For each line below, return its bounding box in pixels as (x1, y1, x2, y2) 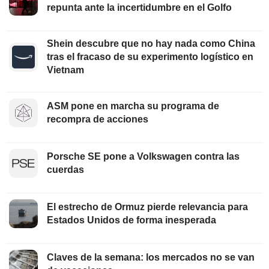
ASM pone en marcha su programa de (47, 101, 219, 112)
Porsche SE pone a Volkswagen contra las (47, 151, 240, 162)
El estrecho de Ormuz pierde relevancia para (47, 202, 248, 213)
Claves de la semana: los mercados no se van (47, 252, 255, 263)
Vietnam (47, 65, 84, 76)
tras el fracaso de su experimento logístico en (47, 52, 253, 62)
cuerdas (47, 165, 84, 175)
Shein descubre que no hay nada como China (47, 38, 255, 49)
